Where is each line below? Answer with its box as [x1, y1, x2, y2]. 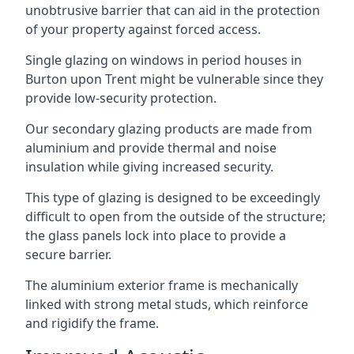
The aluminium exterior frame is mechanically [25, 276, 298, 294]
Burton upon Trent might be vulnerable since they [25, 70, 323, 88]
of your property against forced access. [25, 20, 261, 38]
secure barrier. [25, 245, 111, 263]
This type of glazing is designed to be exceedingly [25, 188, 320, 206]
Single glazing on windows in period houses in [25, 51, 302, 69]
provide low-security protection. [25, 88, 217, 107]
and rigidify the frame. [25, 314, 159, 332]
